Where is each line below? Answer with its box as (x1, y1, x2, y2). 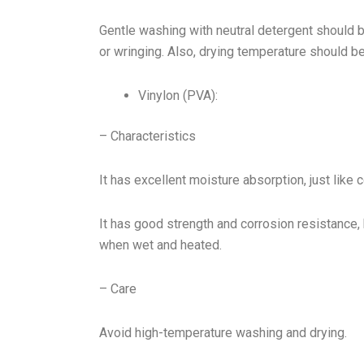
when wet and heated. (99, 237, 222, 253)
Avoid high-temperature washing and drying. (99, 325, 347, 340)
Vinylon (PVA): (138, 88, 218, 103)
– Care (99, 281, 136, 297)
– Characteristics (99, 128, 196, 144)
